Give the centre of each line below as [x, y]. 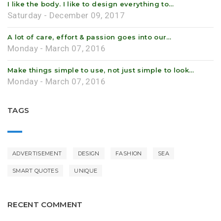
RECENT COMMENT [45, 204]
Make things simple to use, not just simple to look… [101, 70]
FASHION [129, 153]
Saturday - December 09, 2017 [66, 16]
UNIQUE [86, 170]
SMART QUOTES [36, 170]
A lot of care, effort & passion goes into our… [90, 37]
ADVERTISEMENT [37, 153]
